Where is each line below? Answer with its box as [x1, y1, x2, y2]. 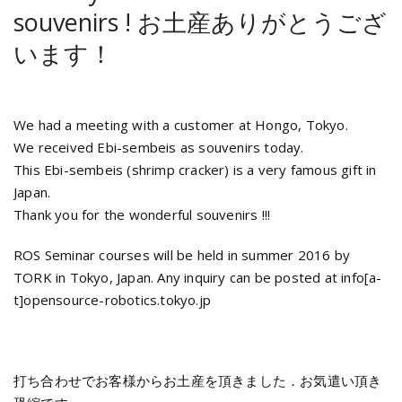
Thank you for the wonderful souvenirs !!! [13, 205, 271, 224]
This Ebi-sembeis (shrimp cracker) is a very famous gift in [13, 161, 377, 179]
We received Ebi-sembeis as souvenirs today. [13, 138, 304, 157]
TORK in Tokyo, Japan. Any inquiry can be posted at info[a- [13, 268, 382, 287]
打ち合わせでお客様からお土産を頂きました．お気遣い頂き [13, 371, 382, 390]
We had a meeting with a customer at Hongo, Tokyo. [13, 116, 348, 135]
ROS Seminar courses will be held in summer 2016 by [13, 246, 351, 265]
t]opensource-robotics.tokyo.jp [13, 291, 211, 310]
